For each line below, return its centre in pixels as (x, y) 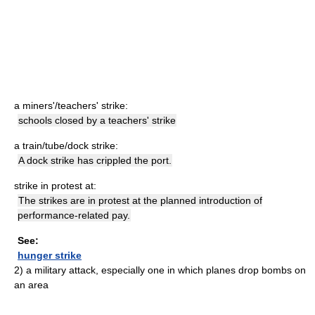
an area (31, 285)
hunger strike (50, 255)
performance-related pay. (74, 215)
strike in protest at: (55, 186)
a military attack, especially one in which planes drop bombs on (166, 270)
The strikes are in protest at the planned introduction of (140, 200)
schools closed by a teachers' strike (97, 120)
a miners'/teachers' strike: (71, 105)
